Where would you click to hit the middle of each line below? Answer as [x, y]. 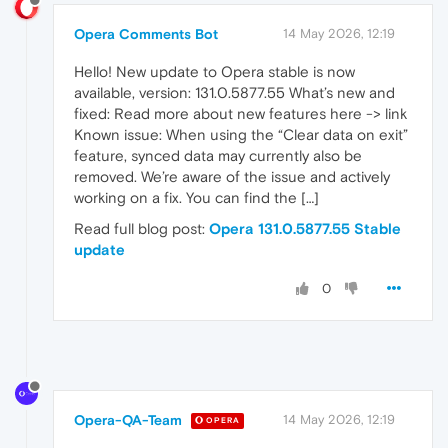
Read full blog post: [141, 228]
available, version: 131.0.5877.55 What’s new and [234, 92]
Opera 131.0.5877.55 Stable [305, 228]
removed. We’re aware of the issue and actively [232, 176]
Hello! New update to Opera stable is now [214, 71]
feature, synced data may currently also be [218, 155]
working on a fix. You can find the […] [196, 197]
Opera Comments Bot [146, 33]
